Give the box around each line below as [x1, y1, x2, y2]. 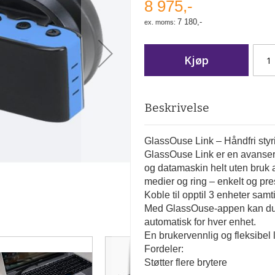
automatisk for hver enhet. [144, 217, 257, 227]
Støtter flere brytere [144, 257, 228, 268]
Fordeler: [144, 244, 184, 254]
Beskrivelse [144, 101, 210, 115]
